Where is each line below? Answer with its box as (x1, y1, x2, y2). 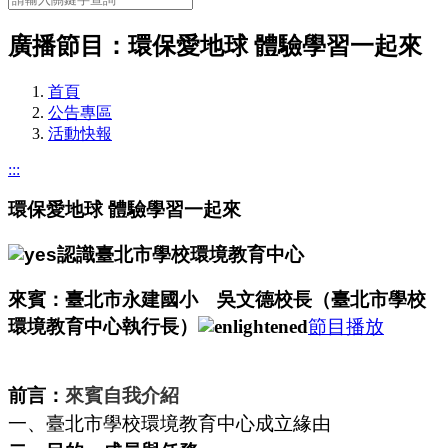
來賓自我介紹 (65, 384, 179, 406)
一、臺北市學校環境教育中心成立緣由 (8, 412, 331, 434)
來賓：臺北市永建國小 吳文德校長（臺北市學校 (8, 288, 426, 310)
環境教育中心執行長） (8, 315, 198, 337)
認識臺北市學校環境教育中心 (57, 244, 304, 266)
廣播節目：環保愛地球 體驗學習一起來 (8, 32, 422, 59)
